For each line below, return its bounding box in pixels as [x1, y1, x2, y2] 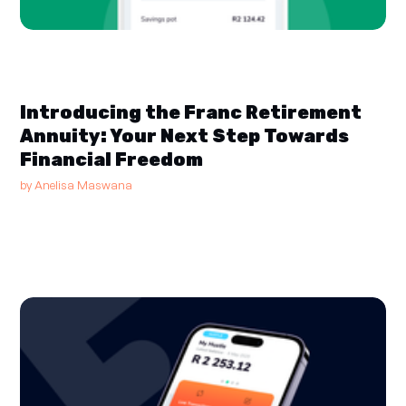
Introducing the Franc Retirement [20, 101, 362, 123]
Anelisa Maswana [34, 177, 133, 192]
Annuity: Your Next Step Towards [20, 124, 350, 147]
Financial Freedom [20, 148, 204, 170]
